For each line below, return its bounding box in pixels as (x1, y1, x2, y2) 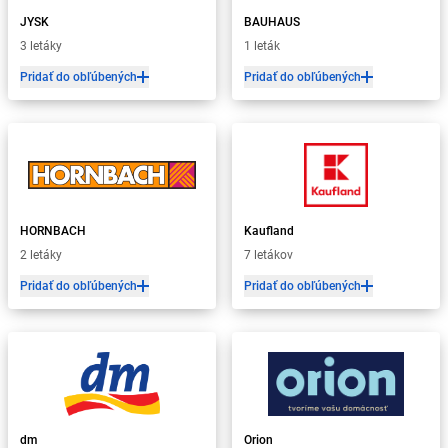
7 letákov (244, 248, 293, 262)
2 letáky (20, 248, 62, 262)
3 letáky (20, 39, 62, 53)
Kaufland (244, 224, 294, 238)
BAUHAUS (244, 15, 300, 29)
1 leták (244, 39, 280, 53)
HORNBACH (20, 224, 86, 238)
